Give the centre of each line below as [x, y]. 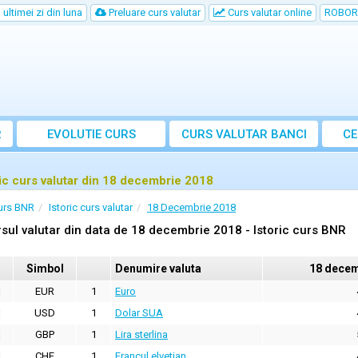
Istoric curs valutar [91, 207]
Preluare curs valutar [153, 12]
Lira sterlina [141, 334]
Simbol [45, 268]
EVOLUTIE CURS [91, 134]
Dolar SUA [139, 313]
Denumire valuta [158, 268]
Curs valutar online [268, 12]
